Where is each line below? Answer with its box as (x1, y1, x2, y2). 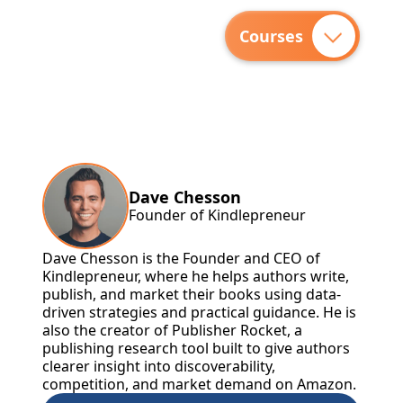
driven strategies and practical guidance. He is (42, 302, 357, 322)
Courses (239, 25, 303, 47)
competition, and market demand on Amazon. (42, 374, 357, 394)
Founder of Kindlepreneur (129, 205, 307, 225)
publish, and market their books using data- (42, 284, 342, 304)
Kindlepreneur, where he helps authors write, (42, 266, 350, 286)
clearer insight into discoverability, (42, 356, 276, 376)
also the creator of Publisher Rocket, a (42, 320, 303, 340)
